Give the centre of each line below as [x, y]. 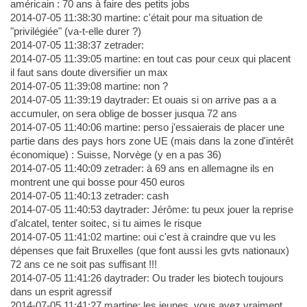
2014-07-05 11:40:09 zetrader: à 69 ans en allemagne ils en [142, 169]
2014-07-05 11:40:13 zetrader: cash [89, 196]
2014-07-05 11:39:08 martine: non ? [89, 86]
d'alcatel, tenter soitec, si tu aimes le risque [106, 223]
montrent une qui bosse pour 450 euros [97, 182]
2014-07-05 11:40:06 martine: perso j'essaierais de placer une [147, 127]
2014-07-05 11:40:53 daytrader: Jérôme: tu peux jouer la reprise [151, 210]
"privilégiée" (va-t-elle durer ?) [75, 32]
